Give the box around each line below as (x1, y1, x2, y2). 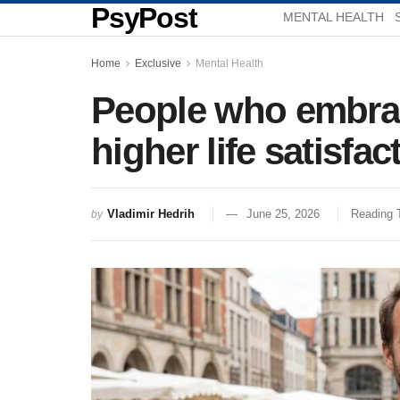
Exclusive (135, 57, 181, 70)
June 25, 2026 (246, 206, 320, 221)
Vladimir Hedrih (107, 206, 195, 221)
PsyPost (91, 2, 197, 34)
